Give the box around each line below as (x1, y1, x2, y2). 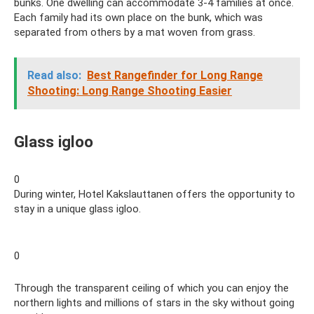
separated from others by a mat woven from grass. (14, 25, 255, 39)
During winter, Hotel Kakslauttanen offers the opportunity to (14, 187, 295, 200)
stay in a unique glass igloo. (14, 202, 141, 215)
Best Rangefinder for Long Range (87, 68, 263, 82)
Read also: (27, 68, 81, 82)
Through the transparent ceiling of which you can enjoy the (14, 281, 289, 294)
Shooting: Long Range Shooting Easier (27, 83, 232, 97)
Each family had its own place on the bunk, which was (14, 11, 263, 24)
